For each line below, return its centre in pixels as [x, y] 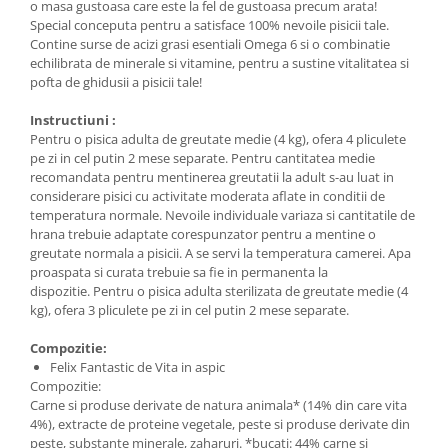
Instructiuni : [74, 120]
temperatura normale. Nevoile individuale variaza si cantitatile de [222, 215]
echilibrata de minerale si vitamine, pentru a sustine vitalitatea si [219, 63]
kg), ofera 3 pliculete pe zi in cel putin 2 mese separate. [189, 310]
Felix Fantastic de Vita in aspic [137, 367]
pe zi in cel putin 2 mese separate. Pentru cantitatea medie [202, 158]
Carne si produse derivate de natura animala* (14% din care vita [218, 405]
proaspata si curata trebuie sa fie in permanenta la [179, 272]
